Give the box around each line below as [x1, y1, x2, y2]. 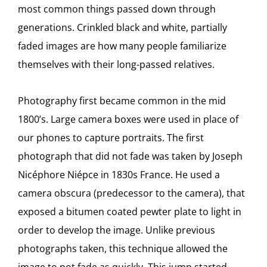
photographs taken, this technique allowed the [18, 242, 228, 255]
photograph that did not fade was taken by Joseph [18, 150, 243, 163]
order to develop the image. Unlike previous [18, 223, 215, 237]
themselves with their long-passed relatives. [18, 58, 215, 71]
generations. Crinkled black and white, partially [18, 21, 227, 34]
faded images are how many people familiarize [18, 39, 226, 52]
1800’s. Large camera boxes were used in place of [18, 113, 238, 126]
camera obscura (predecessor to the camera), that [18, 187, 245, 200]
